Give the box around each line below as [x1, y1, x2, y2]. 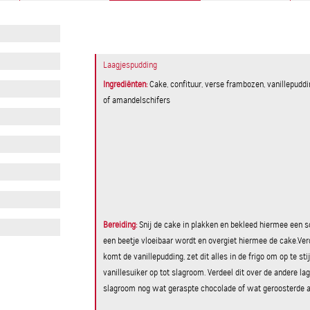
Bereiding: [103, 219, 140, 230]
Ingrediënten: [103, 78, 150, 90]
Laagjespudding [103, 59, 158, 71]
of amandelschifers [103, 94, 171, 106]
